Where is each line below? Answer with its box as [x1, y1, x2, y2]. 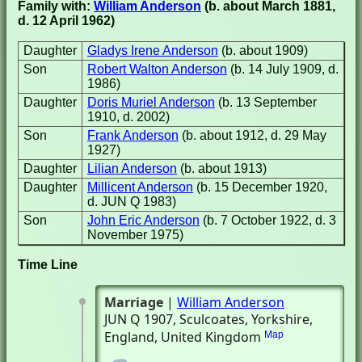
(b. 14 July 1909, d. [230, 62, 339, 76]
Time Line [18, 258, 78, 271]
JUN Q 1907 [104, 310, 173, 328]
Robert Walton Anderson [87, 62, 227, 76]
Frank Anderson [87, 128, 179, 142]
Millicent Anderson [87, 180, 193, 194]
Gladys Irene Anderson [87, 44, 218, 57]
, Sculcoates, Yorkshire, [173, 310, 313, 328]
